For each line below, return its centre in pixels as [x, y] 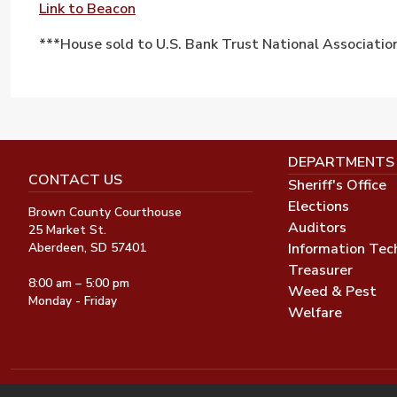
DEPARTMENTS [341, 162]
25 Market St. [67, 230]
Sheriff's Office [337, 185]
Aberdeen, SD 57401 [87, 248]
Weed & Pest [332, 291]
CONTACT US [75, 179]
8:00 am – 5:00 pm [79, 284]
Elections [318, 206]
